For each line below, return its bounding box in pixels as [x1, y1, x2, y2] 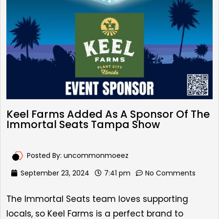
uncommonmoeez [64, 151, 129, 161]
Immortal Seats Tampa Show [6, 117, 160, 132]
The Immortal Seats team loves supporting [6, 193, 188, 205]
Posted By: [27, 151, 64, 161]
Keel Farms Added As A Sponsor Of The [6, 107, 210, 122]
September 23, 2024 [21, 168, 89, 178]
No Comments [145, 168, 196, 178]
